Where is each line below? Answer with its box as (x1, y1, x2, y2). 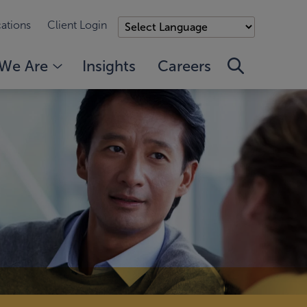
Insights (82, 57, 136, 75)
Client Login (47, 19, 107, 31)
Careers (158, 57, 211, 75)
